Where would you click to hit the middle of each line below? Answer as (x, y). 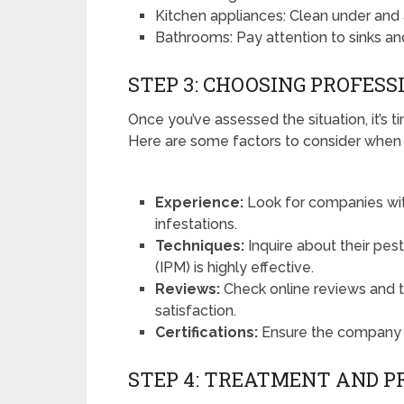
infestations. (197, 225)
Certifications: (207, 333)
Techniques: (200, 246)
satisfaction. (196, 311)
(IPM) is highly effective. (235, 268)
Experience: (200, 203)
